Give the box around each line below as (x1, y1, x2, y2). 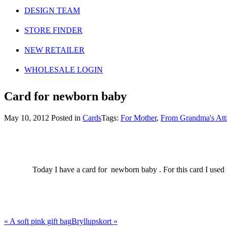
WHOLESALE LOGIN (24, 65, 103, 74)
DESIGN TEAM (24, 6, 80, 15)
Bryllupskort (71, 216, 113, 225)
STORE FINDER (24, 25, 83, 34)
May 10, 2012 (4, 113, 51, 122)
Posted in (51, 113, 83, 122)
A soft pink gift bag (8, 216, 71, 225)
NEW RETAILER (24, 45, 85, 54)
